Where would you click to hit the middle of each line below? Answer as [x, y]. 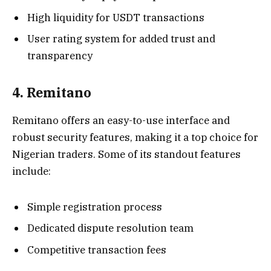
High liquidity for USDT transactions [116, 17]
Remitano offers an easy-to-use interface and [121, 121]
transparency [60, 56]
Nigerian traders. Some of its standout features [126, 155]
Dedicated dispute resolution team [110, 228]
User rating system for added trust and [121, 39]
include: [31, 171]
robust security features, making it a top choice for [135, 138]
